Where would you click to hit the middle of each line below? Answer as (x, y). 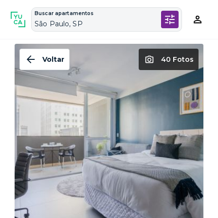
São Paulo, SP (59, 24)
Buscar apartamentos (64, 13)
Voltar (53, 59)
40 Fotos (177, 59)
